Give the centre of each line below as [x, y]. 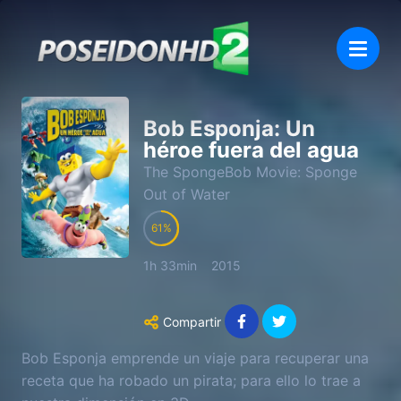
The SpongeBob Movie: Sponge [250, 172]
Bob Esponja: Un [229, 128]
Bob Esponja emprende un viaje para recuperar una [195, 358]
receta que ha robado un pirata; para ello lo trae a [191, 380]
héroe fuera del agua [251, 150]
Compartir [192, 321]
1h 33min [170, 266]
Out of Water [187, 194]
